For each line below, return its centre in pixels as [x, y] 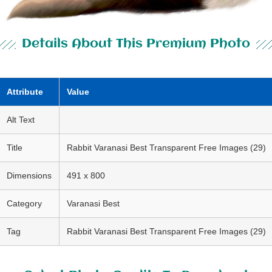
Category [24, 203]
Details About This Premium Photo [136, 44]
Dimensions [29, 175]
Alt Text [20, 120]
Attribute [25, 92]
